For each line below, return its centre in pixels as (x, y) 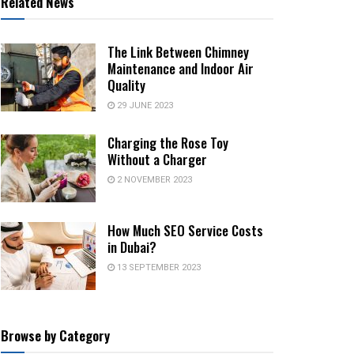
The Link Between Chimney (178, 52)
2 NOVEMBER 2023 (153, 180)
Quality (126, 85)
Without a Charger (157, 159)
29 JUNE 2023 (144, 105)
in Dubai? (132, 247)
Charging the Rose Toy (168, 143)
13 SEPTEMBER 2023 (158, 267)
